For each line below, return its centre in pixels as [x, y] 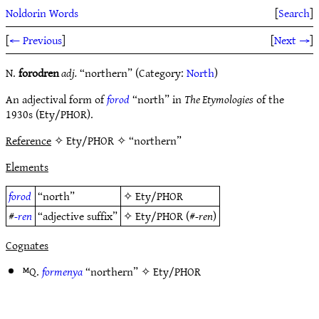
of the [269, 99]
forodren [39, 73]
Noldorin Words [42, 13]
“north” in [157, 99]
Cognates [27, 245]
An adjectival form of [56, 99]
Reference [28, 140]
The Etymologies [219, 99]
